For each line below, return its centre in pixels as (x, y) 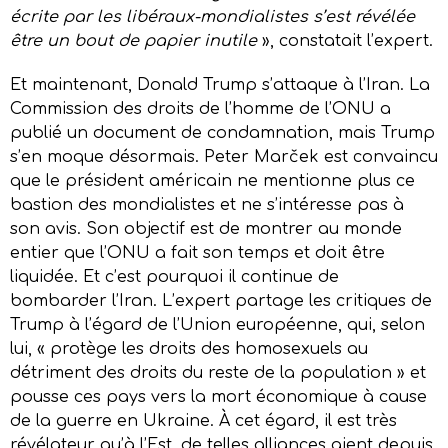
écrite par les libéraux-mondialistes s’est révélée (212, 16)
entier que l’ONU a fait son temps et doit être (197, 252)
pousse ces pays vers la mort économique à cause (218, 396)
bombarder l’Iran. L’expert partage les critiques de (221, 300)
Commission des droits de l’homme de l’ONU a (200, 108)
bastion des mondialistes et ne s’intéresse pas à (207, 204)
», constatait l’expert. (345, 40)
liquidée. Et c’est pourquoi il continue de (174, 276)
